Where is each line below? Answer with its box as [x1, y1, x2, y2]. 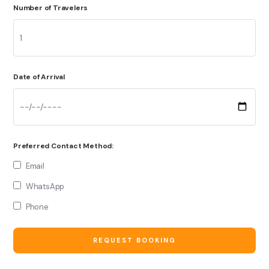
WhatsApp [25, 181, 65, 192]
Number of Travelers [13, 2, 88, 13]
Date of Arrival [13, 71, 65, 82]
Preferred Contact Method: [13, 141, 113, 151]
